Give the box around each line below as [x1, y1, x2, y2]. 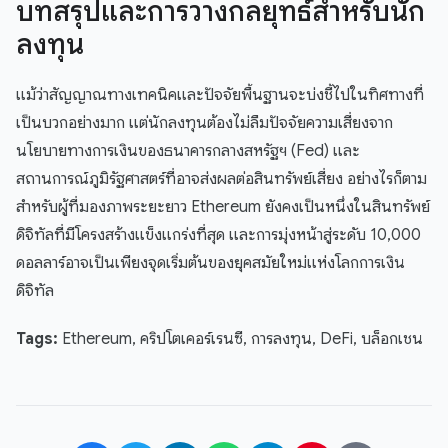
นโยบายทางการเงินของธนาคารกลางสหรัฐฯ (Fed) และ [16, 141, 360, 162]
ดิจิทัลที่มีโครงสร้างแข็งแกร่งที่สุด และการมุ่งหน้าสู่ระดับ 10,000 [16, 225, 421, 246]
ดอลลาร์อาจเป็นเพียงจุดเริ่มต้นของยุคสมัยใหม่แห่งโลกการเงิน [16, 253, 405, 274]
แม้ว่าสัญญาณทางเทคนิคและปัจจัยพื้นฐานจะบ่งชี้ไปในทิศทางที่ [16, 85, 424, 106]
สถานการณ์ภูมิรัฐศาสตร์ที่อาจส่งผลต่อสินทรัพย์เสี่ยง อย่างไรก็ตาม [16, 169, 427, 190]
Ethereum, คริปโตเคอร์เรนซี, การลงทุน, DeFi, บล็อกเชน [58, 329, 423, 350]
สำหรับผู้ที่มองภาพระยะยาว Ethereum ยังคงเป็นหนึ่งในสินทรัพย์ [16, 197, 430, 218]
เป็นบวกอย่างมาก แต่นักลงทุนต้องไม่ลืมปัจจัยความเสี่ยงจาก [16, 113, 393, 134]
